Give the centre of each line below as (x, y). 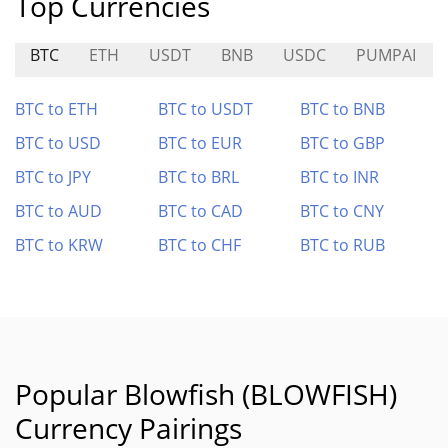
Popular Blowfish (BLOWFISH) (206, 394)
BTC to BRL (198, 177)
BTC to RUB (343, 245)
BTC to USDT (205, 109)
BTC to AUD (58, 211)
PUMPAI (386, 55)
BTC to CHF (199, 245)
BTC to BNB (343, 109)
